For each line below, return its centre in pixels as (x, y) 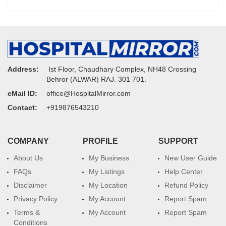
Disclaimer (30, 185)
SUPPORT (178, 141)
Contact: (22, 108)
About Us (28, 158)
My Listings (107, 172)
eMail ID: (22, 94)
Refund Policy (186, 185)
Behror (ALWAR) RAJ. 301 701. (96, 79)
